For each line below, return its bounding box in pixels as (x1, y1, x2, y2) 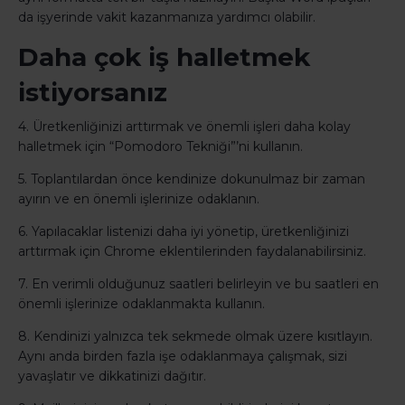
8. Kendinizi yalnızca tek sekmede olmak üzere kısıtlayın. (18, 328, 372, 345)
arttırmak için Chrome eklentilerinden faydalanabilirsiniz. (18, 243, 366, 260)
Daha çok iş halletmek (18, 42, 310, 73)
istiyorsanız (18, 77, 167, 108)
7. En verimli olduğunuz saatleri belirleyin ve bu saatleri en (18, 276, 379, 293)
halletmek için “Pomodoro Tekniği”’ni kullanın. (18, 138, 303, 155)
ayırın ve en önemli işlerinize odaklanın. (18, 191, 259, 208)
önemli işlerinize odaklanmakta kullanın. (18, 296, 265, 313)
